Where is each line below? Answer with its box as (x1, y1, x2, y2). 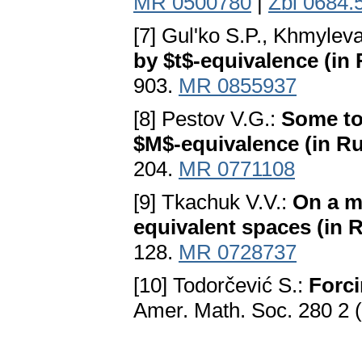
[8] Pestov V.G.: (133, 107, 281, 132)
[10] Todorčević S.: (133, 273, 309, 298)
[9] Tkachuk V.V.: (133, 190, 293, 215)
